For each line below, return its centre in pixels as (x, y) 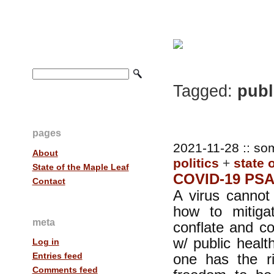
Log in (46, 242)
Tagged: (202, 91)
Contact (49, 181)
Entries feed (57, 256)
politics (196, 163)
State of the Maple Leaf (80, 167)
